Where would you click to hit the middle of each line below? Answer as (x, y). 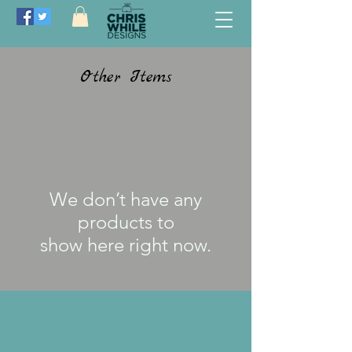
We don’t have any (126, 200)
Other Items (126, 78)
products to (126, 222)
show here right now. (126, 245)
